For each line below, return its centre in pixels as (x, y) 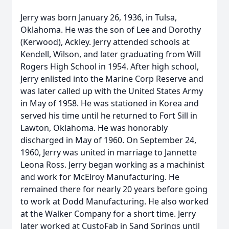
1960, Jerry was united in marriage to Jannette (109, 152)
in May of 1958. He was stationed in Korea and (110, 103)
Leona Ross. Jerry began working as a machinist (112, 165)
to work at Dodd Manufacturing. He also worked (114, 201)
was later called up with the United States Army (112, 91)
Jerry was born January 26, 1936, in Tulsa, (99, 17)
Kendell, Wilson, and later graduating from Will (111, 54)
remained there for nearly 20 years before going (114, 189)
